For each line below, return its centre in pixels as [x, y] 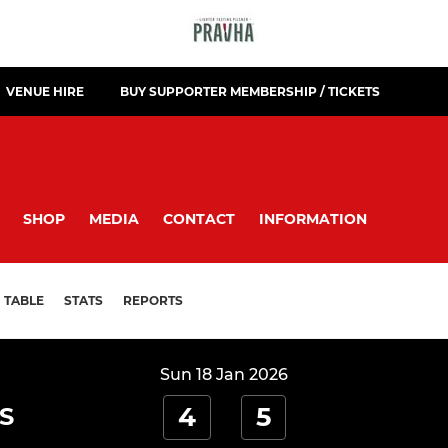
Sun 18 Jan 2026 [224, 375]
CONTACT [199, 218]
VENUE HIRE [45, 91]
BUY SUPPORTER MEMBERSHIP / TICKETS [250, 91]
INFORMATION [313, 218]
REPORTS [153, 301]
